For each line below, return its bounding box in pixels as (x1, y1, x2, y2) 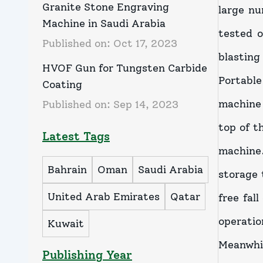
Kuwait (48, 217, 84, 231)
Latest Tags (42, 129, 110, 144)
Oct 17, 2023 (113, 37, 177, 50)
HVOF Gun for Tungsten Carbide (42, 62, 207, 75)
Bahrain (48, 163, 87, 177)
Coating (42, 78, 82, 92)
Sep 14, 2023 (113, 98, 178, 112)
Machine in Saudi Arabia (42, 17, 166, 31)
